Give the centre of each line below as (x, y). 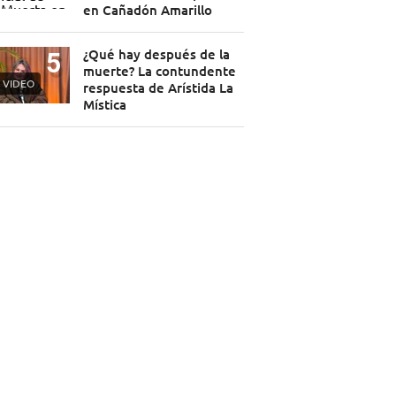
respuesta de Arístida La (158, 88)
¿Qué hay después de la (156, 54)
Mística (104, 105)
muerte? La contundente (159, 71)
